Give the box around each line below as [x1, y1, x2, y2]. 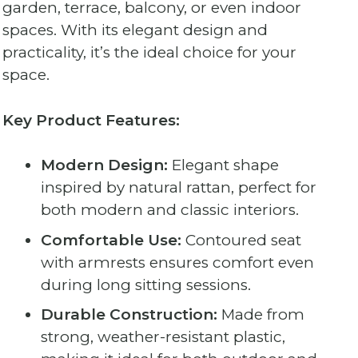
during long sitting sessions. [40, 275, 251, 294]
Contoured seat [181, 230, 301, 249]
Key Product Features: [2, 110, 181, 129]
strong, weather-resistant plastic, [40, 328, 285, 347]
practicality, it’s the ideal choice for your [2, 43, 297, 62]
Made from [217, 305, 304, 324]
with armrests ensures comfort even [40, 253, 314, 272]
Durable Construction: [40, 305, 217, 324]
